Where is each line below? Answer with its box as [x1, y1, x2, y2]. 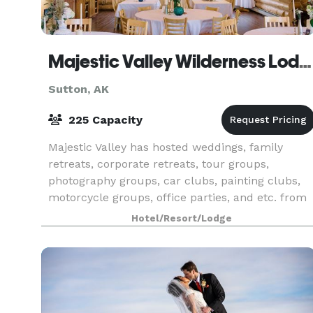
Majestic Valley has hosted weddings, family [48, 140, 283, 154]
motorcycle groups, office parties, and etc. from [48, 191, 307, 204]
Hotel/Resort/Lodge [131, 213, 233, 224]
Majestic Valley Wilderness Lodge [299, 51, 312, 72]
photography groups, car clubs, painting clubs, [48, 174, 300, 187]
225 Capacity [65, 113, 143, 126]
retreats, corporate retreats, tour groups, [48, 157, 269, 170]
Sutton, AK [48, 82, 109, 96]
